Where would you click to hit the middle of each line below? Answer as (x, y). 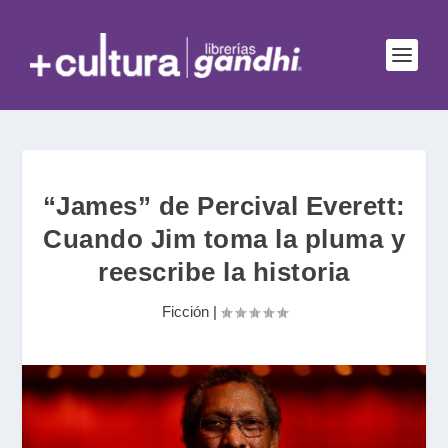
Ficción (185, 311)
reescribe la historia (224, 272)
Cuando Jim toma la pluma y (224, 239)
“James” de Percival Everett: (224, 206)
